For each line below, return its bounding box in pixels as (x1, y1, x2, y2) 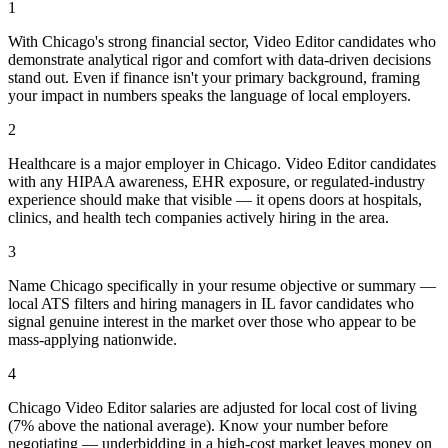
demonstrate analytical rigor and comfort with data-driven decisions (8, 50, 431, 68)
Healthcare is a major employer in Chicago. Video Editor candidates (8, 154, 436, 172)
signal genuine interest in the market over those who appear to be (8, 312, 416, 330)
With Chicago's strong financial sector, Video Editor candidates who (8, 32, 436, 50)
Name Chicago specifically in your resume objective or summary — (8, 276, 436, 294)
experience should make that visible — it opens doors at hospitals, (8, 190, 422, 208)
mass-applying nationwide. (8, 330, 177, 348)
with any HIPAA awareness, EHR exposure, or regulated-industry (8, 172, 425, 190)
